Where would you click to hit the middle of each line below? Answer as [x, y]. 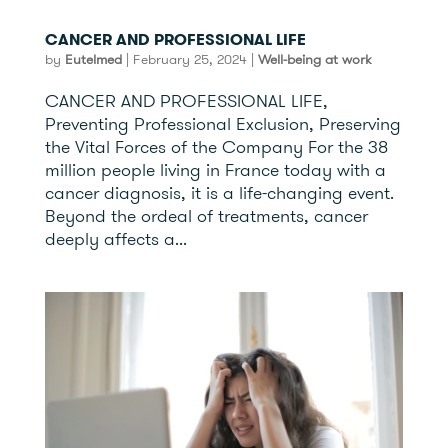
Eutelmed [93, 59]
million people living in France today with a [215, 170]
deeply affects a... [115, 239]
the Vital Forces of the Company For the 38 [216, 147]
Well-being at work [314, 59]
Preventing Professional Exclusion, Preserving [222, 124]
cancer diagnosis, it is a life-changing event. [219, 193]
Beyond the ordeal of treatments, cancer [206, 216]
